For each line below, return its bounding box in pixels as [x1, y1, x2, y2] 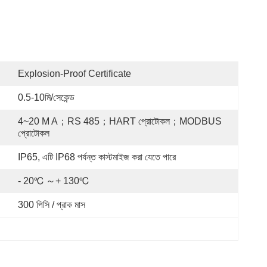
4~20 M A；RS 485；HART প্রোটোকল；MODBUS [18, 116, 222, 126]
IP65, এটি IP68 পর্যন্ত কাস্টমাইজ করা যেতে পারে [18, 152, 176, 162]
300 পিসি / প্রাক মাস [18, 200, 85, 210]
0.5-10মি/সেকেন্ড [18, 92, 74, 103]
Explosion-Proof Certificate [18, 69, 131, 79]
